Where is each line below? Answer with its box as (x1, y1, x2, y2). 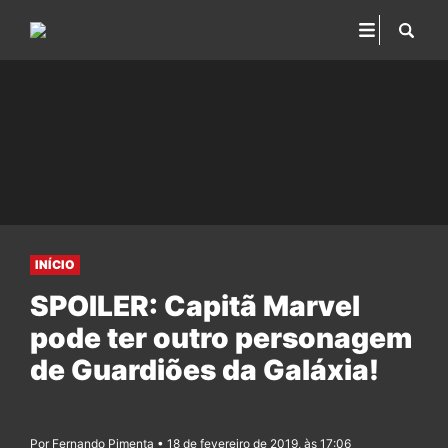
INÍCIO (35, 257, 75, 272)
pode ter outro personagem (30, 321, 412, 355)
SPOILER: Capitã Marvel (30, 289, 360, 323)
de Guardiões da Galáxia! (30, 353, 379, 387)
